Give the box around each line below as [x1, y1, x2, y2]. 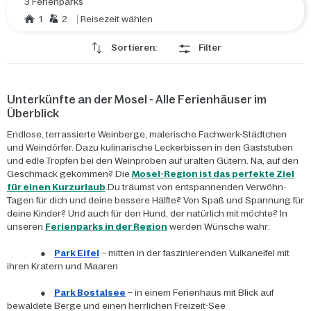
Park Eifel [54, 248, 99, 258]
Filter [198, 42, 221, 53]
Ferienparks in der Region [45, 221, 167, 232]
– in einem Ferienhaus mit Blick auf [126, 287, 274, 298]
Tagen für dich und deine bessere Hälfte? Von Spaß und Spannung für [7, 195, 304, 205]
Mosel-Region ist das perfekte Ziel [132, 169, 294, 179]
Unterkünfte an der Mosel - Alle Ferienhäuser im [7, 93, 267, 106]
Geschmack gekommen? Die [7, 169, 132, 179]
